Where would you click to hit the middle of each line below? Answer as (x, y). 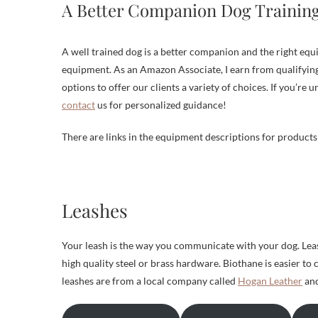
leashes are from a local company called (150, 281)
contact (78, 105)
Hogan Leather (270, 281)
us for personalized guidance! (161, 105)
